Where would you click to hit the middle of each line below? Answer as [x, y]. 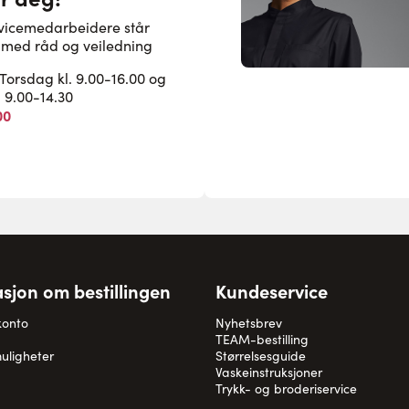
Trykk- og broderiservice [286, 388]
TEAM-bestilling [262, 339]
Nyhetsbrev [249, 322]
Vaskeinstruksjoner [269, 372]
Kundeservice [272, 290]
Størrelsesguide [261, 355]
